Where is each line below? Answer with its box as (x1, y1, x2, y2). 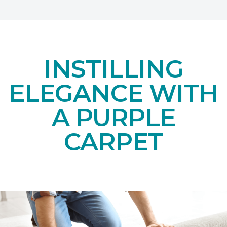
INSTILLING (43, 54, 184, 84)
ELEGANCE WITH (8, 78, 219, 108)
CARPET (63, 127, 164, 157)
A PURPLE (51, 102, 176, 132)
